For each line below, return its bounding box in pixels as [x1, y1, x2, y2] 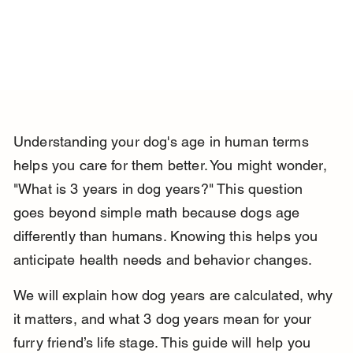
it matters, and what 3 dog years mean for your [13, 310, 316, 328]
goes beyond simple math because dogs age [13, 204, 304, 221]
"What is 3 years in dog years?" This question [13, 180, 307, 198]
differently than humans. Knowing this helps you [13, 228, 322, 245]
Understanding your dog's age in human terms [13, 133, 313, 150]
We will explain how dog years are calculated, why [13, 287, 336, 304]
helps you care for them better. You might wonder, [13, 157, 331, 174]
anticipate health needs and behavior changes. [13, 251, 313, 269]
